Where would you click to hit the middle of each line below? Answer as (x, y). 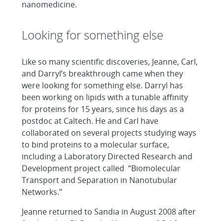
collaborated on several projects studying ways (109, 133)
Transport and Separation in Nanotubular (99, 180)
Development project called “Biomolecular (101, 168)
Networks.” (42, 192)
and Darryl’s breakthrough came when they (102, 74)
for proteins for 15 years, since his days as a (103, 109)
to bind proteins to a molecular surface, (95, 145)
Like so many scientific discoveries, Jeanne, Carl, (110, 62)
